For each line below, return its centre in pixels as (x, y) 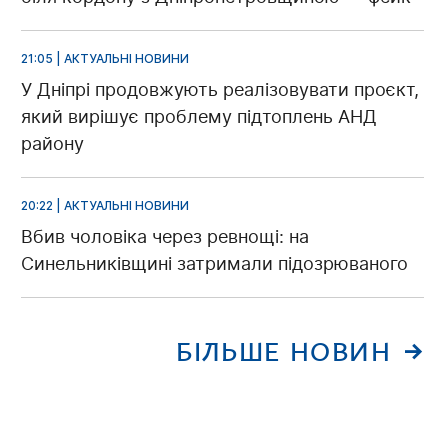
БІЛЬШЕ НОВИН (283, 352)
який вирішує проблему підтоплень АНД (199, 117)
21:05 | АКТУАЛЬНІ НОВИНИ (105, 59)
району (52, 144)
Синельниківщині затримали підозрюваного (214, 264)
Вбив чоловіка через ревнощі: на (165, 237)
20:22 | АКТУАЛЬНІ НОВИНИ (105, 206)
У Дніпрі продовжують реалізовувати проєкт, (220, 90)
